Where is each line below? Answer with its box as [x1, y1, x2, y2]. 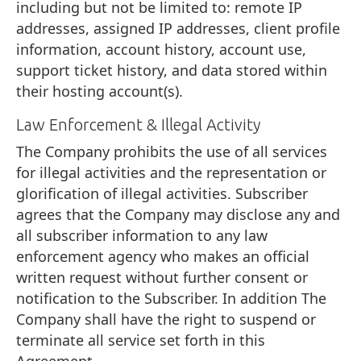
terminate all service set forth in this [16, 330, 265, 350]
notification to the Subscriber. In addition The [16, 288, 326, 308]
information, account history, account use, [16, 39, 306, 59]
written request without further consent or [16, 267, 308, 287]
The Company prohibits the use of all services [16, 141, 327, 161]
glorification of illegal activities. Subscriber [16, 183, 308, 203]
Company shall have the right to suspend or [16, 309, 316, 329]
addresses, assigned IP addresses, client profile [16, 18, 340, 38]
